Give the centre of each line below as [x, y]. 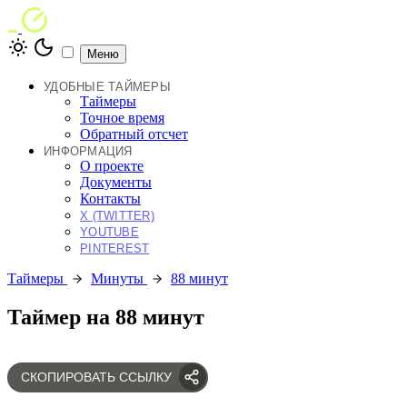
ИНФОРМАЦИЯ [88, 151]
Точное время [122, 118]
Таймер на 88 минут [106, 317]
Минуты [117, 278]
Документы [116, 182]
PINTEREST [115, 248]
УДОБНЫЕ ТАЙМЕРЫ [107, 87]
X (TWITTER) [117, 216]
